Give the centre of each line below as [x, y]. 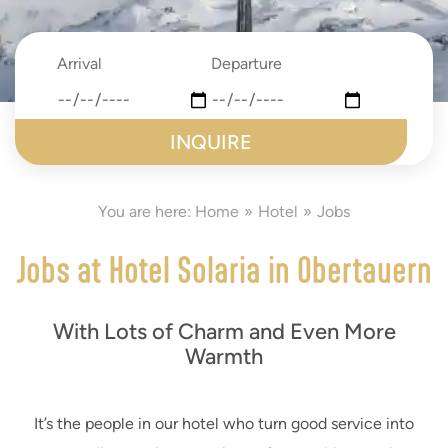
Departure [247, 64]
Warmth [224, 356]
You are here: [146, 211]
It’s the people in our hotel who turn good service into [224, 423]
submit [38, 127]
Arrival [79, 64]
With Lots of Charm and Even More [224, 331]
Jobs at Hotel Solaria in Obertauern [224, 269]
